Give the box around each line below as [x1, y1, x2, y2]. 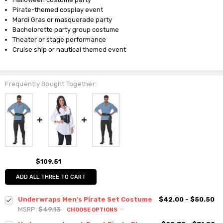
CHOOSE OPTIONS [67, 206, 119, 213]
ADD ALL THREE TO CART [16, 173, 86, 180]
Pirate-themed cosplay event [12, 6, 104, 14]
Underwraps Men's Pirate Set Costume [18, 195, 153, 203]
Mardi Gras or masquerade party [12, 16, 112, 24]
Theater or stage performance [12, 36, 107, 44]
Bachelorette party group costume [12, 26, 119, 34]
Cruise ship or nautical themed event [12, 46, 126, 54]
